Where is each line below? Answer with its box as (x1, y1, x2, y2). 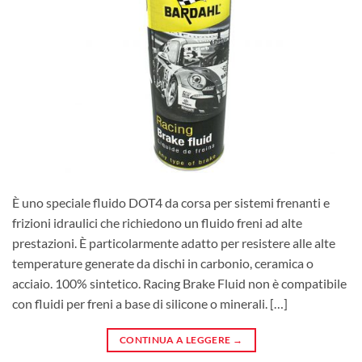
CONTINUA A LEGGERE (119, 333, 233, 346)
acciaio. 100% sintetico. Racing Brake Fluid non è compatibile (12, 275, 347, 291)
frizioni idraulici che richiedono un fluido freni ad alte (12, 214, 302, 230)
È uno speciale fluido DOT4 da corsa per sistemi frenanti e (12, 194, 330, 210)
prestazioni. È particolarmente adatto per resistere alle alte (12, 234, 335, 250)
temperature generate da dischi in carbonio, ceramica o (12, 255, 314, 271)
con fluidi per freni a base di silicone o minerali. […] (12, 295, 288, 311)
